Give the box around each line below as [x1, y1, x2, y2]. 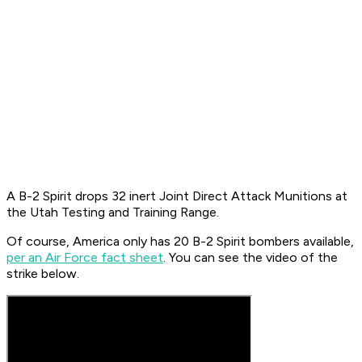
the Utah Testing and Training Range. [6, 204, 219, 221]
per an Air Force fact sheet [6, 250, 163, 266]
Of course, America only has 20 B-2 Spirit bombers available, [6, 234, 354, 250]
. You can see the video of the [163, 250, 338, 266]
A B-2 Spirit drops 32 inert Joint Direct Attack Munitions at [6, 188, 347, 204]
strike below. [6, 266, 79, 282]
